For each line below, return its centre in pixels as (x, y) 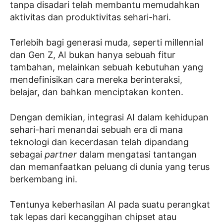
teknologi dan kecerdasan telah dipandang (99, 142)
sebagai (27, 154)
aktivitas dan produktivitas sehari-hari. (90, 17)
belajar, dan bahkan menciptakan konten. (97, 92)
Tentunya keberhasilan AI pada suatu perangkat (110, 204)
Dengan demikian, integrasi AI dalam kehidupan (109, 117)
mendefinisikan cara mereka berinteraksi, (96, 79)
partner (61, 154)
